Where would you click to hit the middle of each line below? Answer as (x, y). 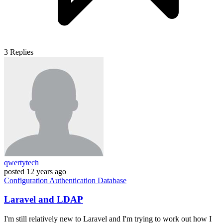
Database (112, 180)
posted (14, 171)
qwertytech (21, 162)
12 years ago (46, 171)
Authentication (73, 180)
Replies (22, 52)
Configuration (27, 180)
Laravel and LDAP (44, 200)
